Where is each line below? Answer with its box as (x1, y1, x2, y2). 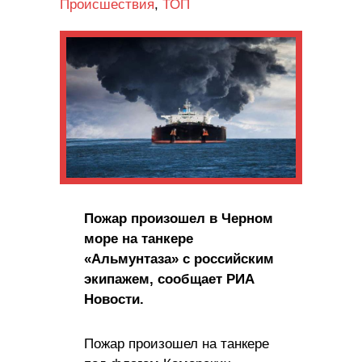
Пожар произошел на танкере (84, 335, 269, 351)
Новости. (84, 291, 144, 307)
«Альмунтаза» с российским (84, 250, 274, 267)
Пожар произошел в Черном (84, 210, 273, 226)
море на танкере (84, 230, 193, 246)
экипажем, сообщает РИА (84, 271, 255, 287)
